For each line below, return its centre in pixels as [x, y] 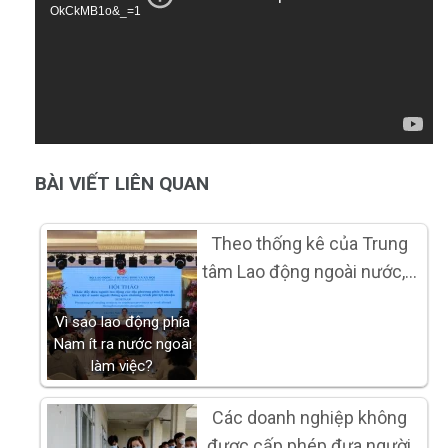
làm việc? [122, 366]
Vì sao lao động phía [122, 322]
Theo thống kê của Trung [309, 244]
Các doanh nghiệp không [309, 418]
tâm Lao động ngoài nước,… [309, 272]
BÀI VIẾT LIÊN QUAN [122, 184]
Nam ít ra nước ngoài [122, 344]
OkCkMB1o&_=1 [95, 11]
